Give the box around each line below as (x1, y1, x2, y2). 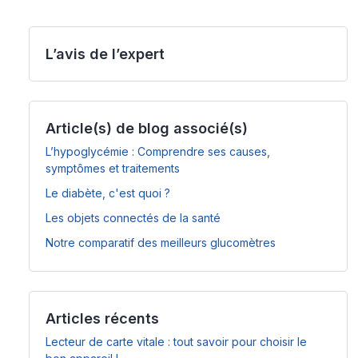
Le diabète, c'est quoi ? (46, 186, 171, 200)
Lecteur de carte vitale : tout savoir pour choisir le (46, 335, 308, 348)
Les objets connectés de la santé (46, 211, 221, 225)
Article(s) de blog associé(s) (46, 120, 249, 137)
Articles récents (46, 310, 160, 327)
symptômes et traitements (46, 161, 181, 175)
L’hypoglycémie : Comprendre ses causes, (46, 145, 271, 158)
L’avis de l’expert (46, 46, 165, 62)
